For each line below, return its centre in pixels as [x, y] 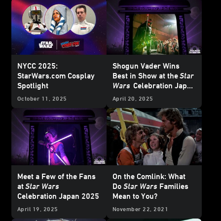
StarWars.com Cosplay [56, 76]
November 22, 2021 [141, 209]
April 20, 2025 [133, 98]
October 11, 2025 [42, 98]
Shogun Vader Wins [146, 66]
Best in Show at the [146, 76]
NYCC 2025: [37, 66]
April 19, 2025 [38, 209]
